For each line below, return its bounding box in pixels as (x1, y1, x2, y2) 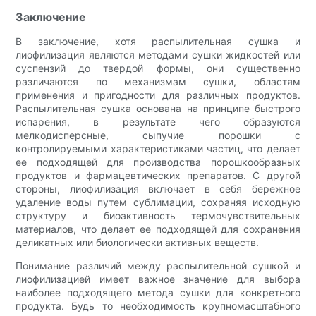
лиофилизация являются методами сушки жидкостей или (16, 48, 300, 61)
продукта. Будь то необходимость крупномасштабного (16, 299, 300, 312)
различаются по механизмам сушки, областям (16, 75, 300, 87)
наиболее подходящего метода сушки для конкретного (16, 286, 300, 298)
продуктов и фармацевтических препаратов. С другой (16, 169, 300, 181)
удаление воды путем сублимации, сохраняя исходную (16, 195, 300, 208)
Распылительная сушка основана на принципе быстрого (16, 102, 300, 114)
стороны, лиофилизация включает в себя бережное (16, 182, 300, 195)
